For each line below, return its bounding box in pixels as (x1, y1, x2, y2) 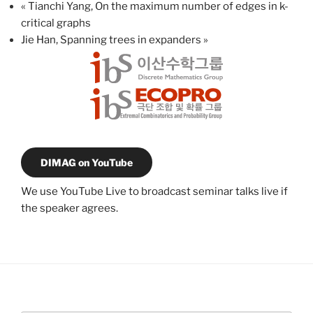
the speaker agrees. (21, 201, 118, 214)
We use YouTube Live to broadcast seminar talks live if (21, 184, 288, 198)
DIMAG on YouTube (41, 156, 133, 168)
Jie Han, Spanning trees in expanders (21, 34, 203, 47)
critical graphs (21, 17, 91, 30)
